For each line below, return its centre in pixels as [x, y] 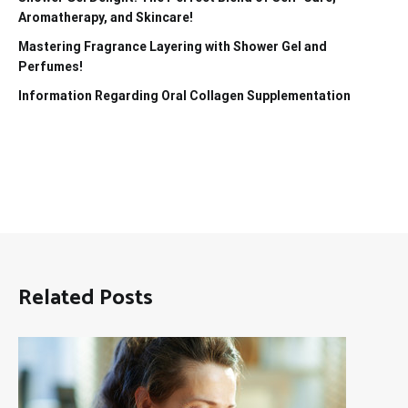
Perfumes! [51, 67]
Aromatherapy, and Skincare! [106, 18]
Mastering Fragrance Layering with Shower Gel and [173, 47]
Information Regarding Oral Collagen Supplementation [184, 96]
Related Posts [86, 299]
